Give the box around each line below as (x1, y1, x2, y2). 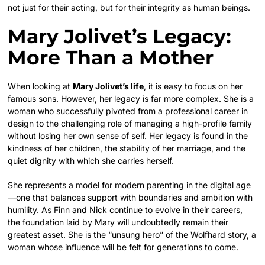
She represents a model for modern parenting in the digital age (8, 179, 251, 190)
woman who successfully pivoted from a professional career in (8, 105, 248, 116)
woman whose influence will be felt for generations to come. (8, 241, 239, 252)
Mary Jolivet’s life (73, 80, 144, 91)
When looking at (8, 80, 73, 91)
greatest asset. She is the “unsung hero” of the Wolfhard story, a (8, 229, 257, 240)
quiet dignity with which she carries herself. (8, 155, 174, 166)
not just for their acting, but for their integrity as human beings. (8, 2, 251, 12)
